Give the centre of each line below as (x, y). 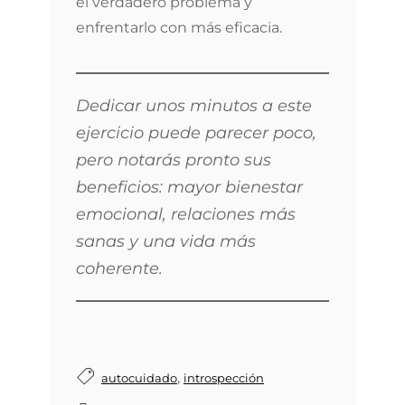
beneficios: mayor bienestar (189, 187)
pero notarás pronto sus (174, 160)
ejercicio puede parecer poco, (196, 133)
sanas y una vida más (166, 241)
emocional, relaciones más (186, 214)
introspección (224, 378)
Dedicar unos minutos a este (194, 106)
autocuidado (139, 378)
